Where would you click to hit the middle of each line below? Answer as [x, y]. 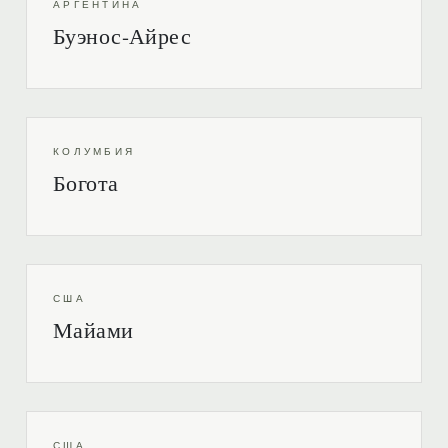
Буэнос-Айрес [122, 35]
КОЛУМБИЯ [94, 151]
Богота [86, 182]
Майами [93, 329]
